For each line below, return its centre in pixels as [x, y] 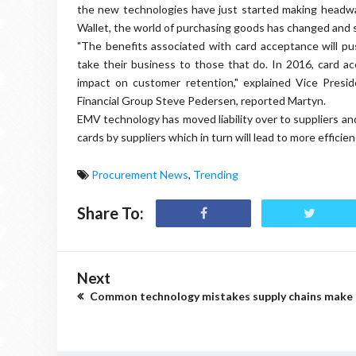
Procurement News [140, 174]
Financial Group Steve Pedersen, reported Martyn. [201, 101]
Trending [216, 174]
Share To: [110, 213]
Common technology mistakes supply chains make [220, 296]
